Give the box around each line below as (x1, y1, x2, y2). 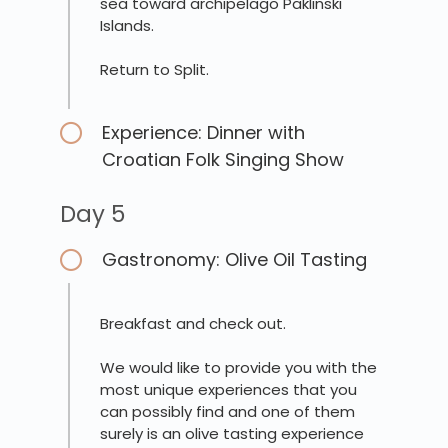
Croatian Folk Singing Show (102, 147, 344, 173)
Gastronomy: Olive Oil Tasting (102, 247, 367, 273)
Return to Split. (100, 59, 209, 81)
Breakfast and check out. (100, 313, 286, 335)
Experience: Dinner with (102, 120, 305, 146)
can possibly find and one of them (100, 401, 355, 423)
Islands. (100, 15, 154, 37)
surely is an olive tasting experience (100, 423, 364, 445)
